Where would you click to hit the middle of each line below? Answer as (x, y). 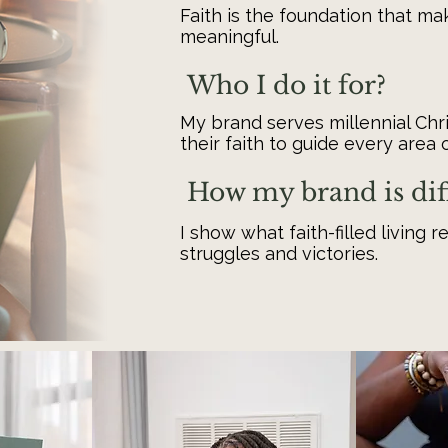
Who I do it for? (286, 85)
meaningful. (229, 36)
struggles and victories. (279, 253)
